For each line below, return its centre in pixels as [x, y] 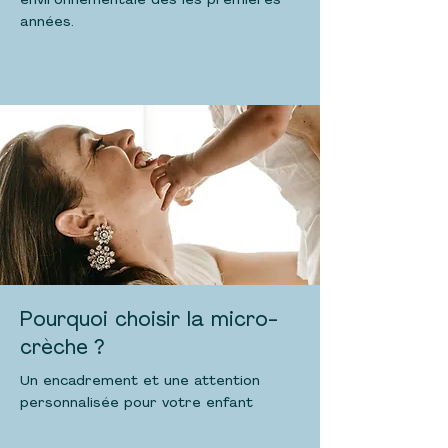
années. [47, 22]
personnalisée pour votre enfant [136, 403]
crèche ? [62, 349]
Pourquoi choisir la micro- [149, 321]
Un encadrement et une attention [140, 381]
